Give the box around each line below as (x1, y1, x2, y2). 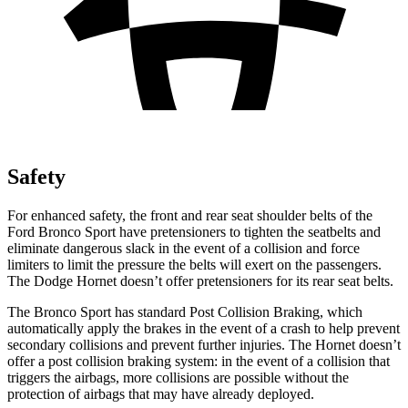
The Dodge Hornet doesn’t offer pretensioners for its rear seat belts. (7, 272, 393, 289)
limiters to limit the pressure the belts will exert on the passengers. (7, 256, 382, 272)
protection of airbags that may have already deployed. (7, 385, 314, 402)
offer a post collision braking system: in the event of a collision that (7, 352, 390, 369)
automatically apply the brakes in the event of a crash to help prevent (7, 320, 400, 336)
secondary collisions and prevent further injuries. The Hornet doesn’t (7, 336, 401, 352)
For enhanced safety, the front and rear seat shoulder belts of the (7, 207, 372, 223)
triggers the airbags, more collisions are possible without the (7, 369, 349, 385)
